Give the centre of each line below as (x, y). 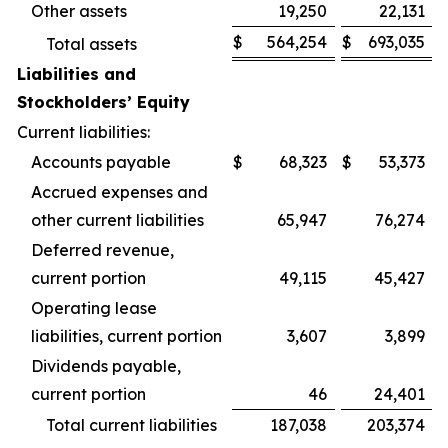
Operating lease (94, 308)
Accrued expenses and (119, 192)
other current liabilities (117, 220)
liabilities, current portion (126, 336)
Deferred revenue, (102, 250)
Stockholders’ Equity (103, 102)
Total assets (91, 44)
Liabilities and (76, 74)
